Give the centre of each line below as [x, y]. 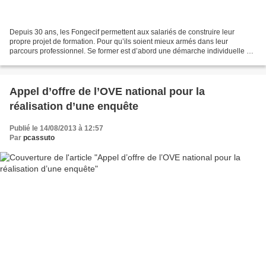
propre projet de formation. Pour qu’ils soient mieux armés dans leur [119, 41]
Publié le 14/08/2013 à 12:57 [56, 128]
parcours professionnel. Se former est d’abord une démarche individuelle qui [133, 51]
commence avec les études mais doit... [72, 60]
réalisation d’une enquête [74, 106]
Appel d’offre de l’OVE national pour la [107, 91]
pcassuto [39, 137]
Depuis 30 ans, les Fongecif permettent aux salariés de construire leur [122, 32]
